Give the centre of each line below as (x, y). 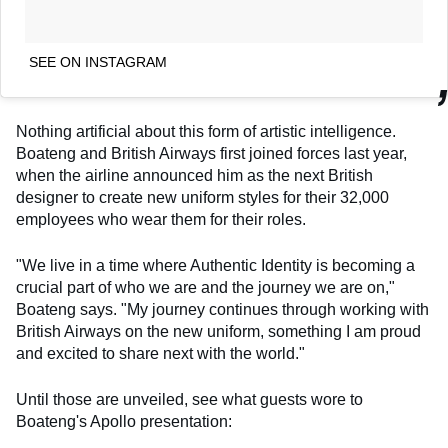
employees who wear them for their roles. (161, 220)
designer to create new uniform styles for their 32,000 (202, 198)
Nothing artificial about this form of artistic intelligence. (206, 132)
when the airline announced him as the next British (194, 176)
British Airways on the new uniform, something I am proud (218, 332)
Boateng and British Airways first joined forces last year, (211, 154)
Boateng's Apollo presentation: (124, 422)
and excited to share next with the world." (160, 354)
